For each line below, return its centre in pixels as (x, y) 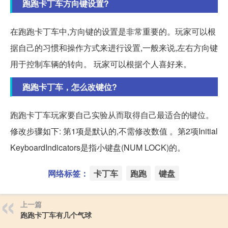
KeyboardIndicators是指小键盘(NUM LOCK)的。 (98, 147)
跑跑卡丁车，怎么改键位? (70, 87)
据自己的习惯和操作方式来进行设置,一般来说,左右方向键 (114, 47)
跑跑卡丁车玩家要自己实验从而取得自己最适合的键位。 (112, 115)
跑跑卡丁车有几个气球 (56, 215)
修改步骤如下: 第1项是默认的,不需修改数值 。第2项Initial (114, 131)
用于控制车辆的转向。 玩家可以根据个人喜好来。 (101, 64)
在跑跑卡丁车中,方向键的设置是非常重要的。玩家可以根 (113, 31)
